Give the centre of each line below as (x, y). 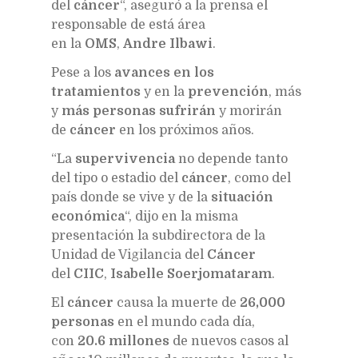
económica (88, 216)
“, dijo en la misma (181, 216)
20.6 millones (123, 341)
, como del (259, 178)
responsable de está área (128, 24)
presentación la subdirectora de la (158, 235)
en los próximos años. (185, 130)
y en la (164, 91)
